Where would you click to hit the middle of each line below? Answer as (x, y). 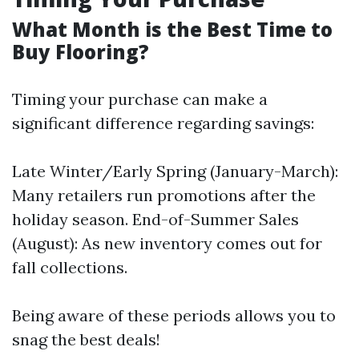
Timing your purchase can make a (140, 99)
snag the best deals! (86, 339)
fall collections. (70, 267)
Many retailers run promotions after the (164, 195)
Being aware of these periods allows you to (174, 315)
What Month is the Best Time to (172, 29)
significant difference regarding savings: (163, 123)
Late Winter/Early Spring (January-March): (175, 171)
